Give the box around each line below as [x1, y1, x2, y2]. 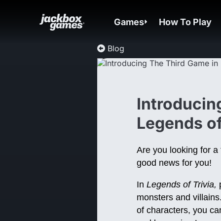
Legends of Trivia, [147, 179, 217, 189]
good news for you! [137, 157, 212, 168]
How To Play [159, 16, 212, 27]
